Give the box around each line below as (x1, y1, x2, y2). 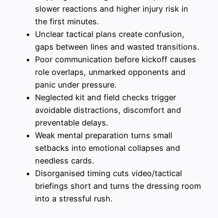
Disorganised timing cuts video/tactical (35, 168, 182, 178)
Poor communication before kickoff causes (35, 54, 196, 64)
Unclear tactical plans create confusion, (35, 29, 184, 39)
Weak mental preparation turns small (35, 130, 172, 140)
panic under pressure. (35, 79, 116, 90)
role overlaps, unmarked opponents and (35, 67, 185, 77)
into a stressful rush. (35, 193, 112, 203)
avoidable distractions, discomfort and (35, 105, 181, 115)
